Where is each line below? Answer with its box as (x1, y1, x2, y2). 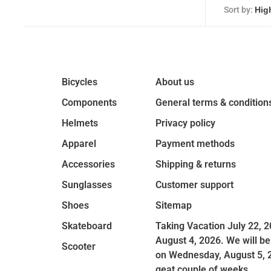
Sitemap (155, 200, 192, 211)
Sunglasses (62, 179, 112, 191)
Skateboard (62, 220, 112, 232)
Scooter (62, 241, 96, 252)
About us (155, 76, 194, 88)
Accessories (62, 158, 115, 170)
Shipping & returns (155, 158, 236, 170)
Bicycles (62, 76, 97, 88)
